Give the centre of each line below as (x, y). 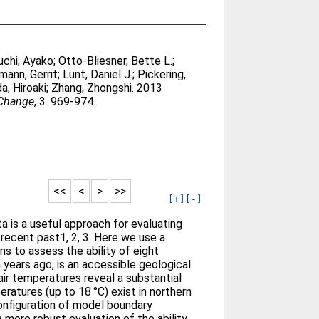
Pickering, (162, 74)
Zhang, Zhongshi (92, 88)
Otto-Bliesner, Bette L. (116, 61)
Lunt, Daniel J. (98, 74)
